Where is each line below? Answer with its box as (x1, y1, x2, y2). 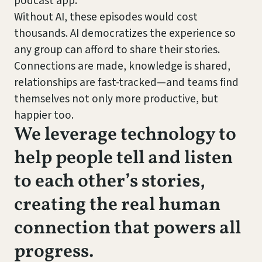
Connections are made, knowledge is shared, (14, 58, 230, 74)
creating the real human (14, 192, 220, 218)
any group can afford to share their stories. (14, 42, 220, 58)
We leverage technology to (14, 122, 236, 148)
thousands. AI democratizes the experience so (14, 25, 236, 42)
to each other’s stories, (14, 169, 205, 195)
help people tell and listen (14, 146, 233, 171)
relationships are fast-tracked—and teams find (14, 74, 239, 91)
